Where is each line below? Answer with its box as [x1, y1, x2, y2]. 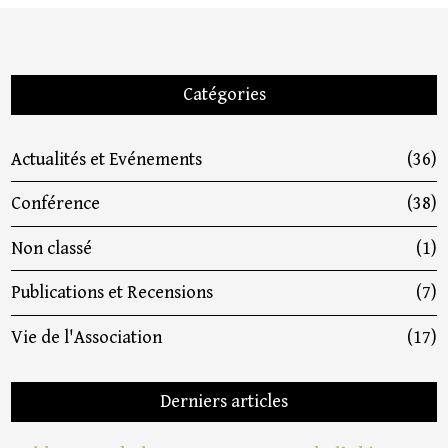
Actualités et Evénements [11, 148, 203, 170]
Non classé [11, 237, 93, 259]
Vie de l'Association [11, 326, 163, 348]
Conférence [11, 193, 101, 215]
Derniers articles [160, 390, 288, 412]
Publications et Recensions [11, 282, 214, 304]
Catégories [182, 84, 266, 105]
